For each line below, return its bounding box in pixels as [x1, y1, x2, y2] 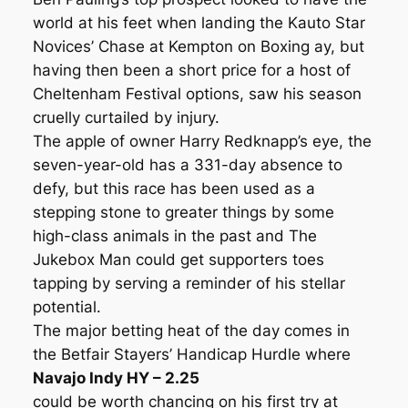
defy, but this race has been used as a [32, 178, 315, 198]
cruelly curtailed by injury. [32, 107, 219, 127]
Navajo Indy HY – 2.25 [32, 368, 199, 387]
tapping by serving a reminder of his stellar [32, 273, 345, 292]
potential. [32, 297, 101, 316]
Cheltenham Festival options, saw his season [32, 84, 362, 103]
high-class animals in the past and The [32, 226, 317, 245]
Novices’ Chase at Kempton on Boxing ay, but [32, 36, 364, 56]
